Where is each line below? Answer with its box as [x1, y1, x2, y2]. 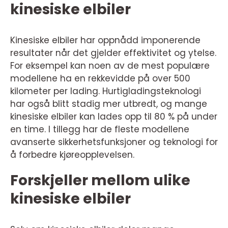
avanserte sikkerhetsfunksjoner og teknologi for [10, 136, 218, 148]
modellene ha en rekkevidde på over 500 [10, 72, 190, 84]
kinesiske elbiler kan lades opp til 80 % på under [10, 110, 217, 123]
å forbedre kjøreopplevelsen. [10, 149, 134, 161]
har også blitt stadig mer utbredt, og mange [10, 98, 207, 110]
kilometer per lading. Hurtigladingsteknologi [10, 85, 201, 97]
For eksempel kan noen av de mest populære [10, 60, 210, 72]
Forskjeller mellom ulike [10, 170, 190, 190]
